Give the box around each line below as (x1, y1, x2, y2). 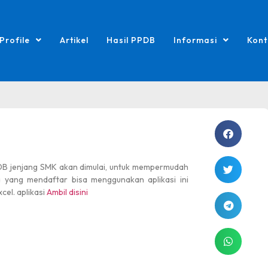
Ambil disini (47, 186, 88, 197)
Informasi (173, 34, 217, 45)
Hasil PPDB (106, 34, 156, 45)
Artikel (59, 34, 89, 45)
